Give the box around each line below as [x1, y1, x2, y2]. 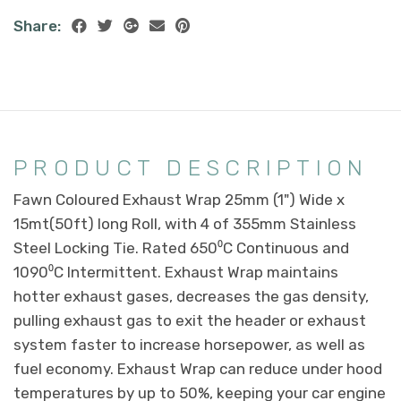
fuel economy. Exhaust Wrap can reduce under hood [13, 359, 382, 378]
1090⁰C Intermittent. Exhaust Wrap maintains [13, 262, 338, 281]
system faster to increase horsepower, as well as [13, 335, 365, 354]
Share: [13, 16, 61, 35]
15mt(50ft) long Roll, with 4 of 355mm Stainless [13, 214, 356, 233]
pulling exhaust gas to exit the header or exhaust [13, 311, 366, 329]
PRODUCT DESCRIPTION [13, 153, 369, 181]
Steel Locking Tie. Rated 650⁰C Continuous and [13, 238, 349, 257]
